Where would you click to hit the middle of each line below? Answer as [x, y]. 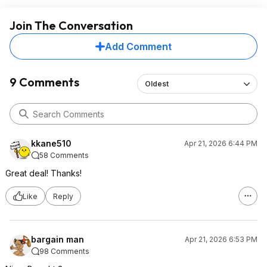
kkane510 [51, 143]
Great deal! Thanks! [44, 173]
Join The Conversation [71, 25]
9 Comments [44, 82]
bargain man [58, 239]
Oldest [156, 84]
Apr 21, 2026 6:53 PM [221, 239]
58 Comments [64, 155]
